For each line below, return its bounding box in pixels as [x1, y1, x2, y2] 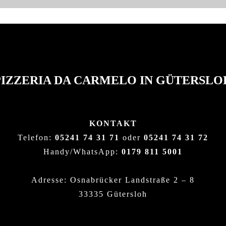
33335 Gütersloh [79, 190, 147, 198]
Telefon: [18, 133, 55, 142]
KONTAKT [89, 119, 137, 128]
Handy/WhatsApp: [43, 147, 122, 156]
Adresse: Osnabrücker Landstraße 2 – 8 [31, 176, 195, 184]
